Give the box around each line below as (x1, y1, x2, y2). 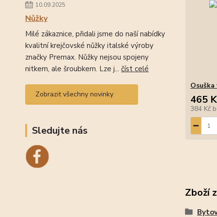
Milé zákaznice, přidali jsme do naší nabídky (25, 29, 165, 39)
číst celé (121, 64, 149, 74)
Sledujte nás (32, 124, 88, 137)
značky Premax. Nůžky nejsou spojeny (25, 52, 149, 62)
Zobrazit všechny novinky (35, 90, 113, 99)
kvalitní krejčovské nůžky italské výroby (25, 41, 154, 50)
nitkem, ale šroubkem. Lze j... (25, 64, 121, 74)
